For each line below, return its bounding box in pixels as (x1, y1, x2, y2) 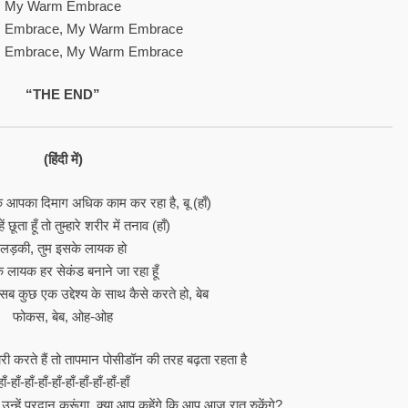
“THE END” (25, 87, 101, 102)
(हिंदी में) (43, 151, 83, 167)
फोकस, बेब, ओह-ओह (13, 308, 114, 324)
